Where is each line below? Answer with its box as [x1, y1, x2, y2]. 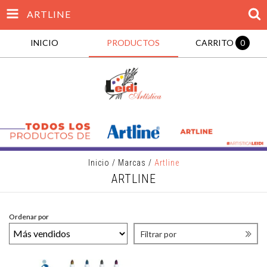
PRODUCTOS [107, 38, 160, 48]
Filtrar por [141, 228, 176, 239]
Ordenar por [9, 212, 49, 221]
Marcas [117, 157, 146, 167]
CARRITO [195, 38, 234, 48]
